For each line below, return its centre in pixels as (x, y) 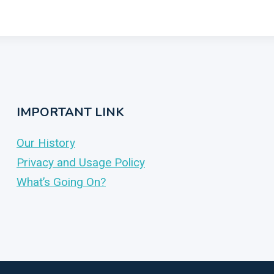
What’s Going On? (61, 182)
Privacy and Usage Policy (81, 162)
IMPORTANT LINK (70, 112)
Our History (46, 143)
